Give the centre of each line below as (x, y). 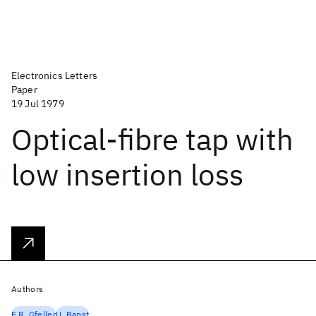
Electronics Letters (55, 75)
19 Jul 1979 (38, 104)
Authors (28, 289)
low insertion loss (127, 175)
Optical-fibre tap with (152, 139)
